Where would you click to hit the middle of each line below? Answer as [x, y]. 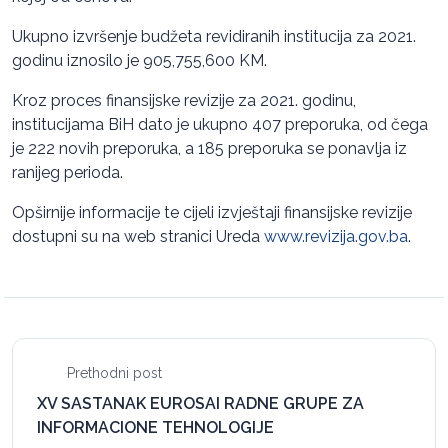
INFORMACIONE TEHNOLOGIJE [155, 428]
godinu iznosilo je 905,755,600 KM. [139, 61]
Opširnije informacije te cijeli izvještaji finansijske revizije [212, 213]
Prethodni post [112, 373]
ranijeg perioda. [67, 173]
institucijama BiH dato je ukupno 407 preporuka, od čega [220, 125]
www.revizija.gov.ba [336, 237]
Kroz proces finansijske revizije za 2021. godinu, [184, 101]
